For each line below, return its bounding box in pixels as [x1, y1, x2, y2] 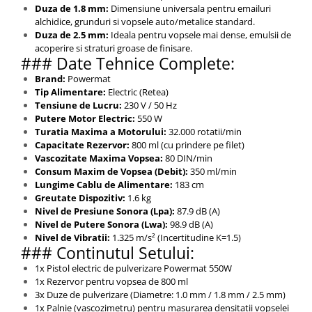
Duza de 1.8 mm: [35, 2, 109, 15]
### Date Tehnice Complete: [21, 52, 235, 75]
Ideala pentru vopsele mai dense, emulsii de [109, 29, 291, 42]
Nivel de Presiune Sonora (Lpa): [35, 205, 175, 218]
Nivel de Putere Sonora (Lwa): [35, 218, 168, 231]
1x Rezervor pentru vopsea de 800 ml [35, 275, 188, 288]
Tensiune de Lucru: [35, 99, 122, 112]
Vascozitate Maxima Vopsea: [35, 152, 163, 165]
